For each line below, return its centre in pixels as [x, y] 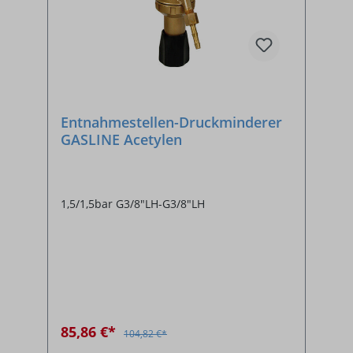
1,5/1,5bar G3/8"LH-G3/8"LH [133, 203]
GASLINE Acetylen [121, 139]
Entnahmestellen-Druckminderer [171, 122]
